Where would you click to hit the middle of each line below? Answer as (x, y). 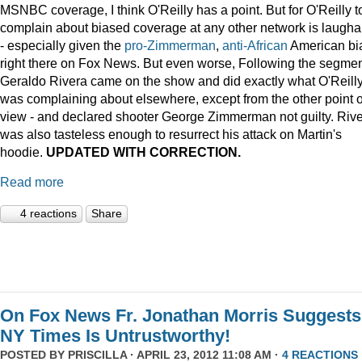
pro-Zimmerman (170, 45)
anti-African (253, 45)
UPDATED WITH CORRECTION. (143, 152)
